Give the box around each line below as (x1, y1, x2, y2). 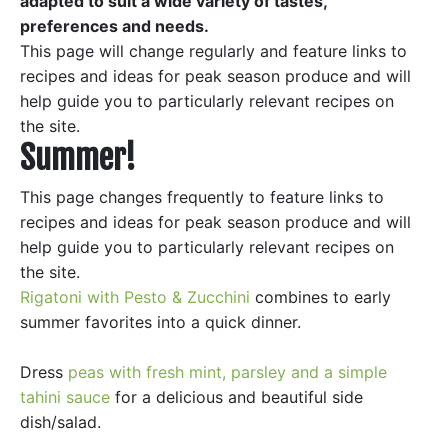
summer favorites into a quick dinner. (20, 312, 301, 332)
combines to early (250, 287, 391, 307)
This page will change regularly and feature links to (20, 41, 407, 61)
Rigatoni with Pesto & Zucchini (20, 287, 250, 307)
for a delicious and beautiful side (110, 387, 363, 407)
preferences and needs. (20, 16, 209, 36)
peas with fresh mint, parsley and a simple (68, 362, 387, 382)
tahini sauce (20, 387, 110, 407)
